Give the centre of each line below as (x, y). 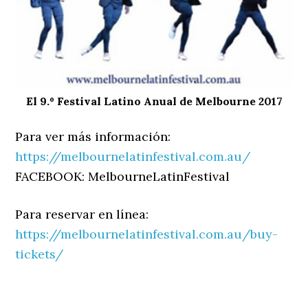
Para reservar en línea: (82, 214)
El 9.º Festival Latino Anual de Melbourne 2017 (154, 101)
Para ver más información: (93, 137)
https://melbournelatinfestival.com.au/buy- (147, 234)
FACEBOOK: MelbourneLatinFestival (123, 177)
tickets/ (40, 254)
